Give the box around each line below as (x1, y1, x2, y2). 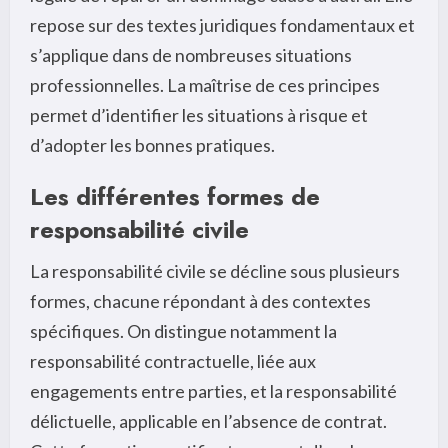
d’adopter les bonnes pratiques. (30, 133, 275, 156)
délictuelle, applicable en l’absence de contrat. (30, 409, 387, 432)
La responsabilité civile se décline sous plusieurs (30, 259, 400, 282)
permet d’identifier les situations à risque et (30, 103, 368, 126)
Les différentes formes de (30, 178, 320, 214)
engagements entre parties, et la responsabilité (30, 379, 397, 402)
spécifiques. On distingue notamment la (30, 319, 337, 342)
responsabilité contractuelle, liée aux (30, 349, 316, 372)
